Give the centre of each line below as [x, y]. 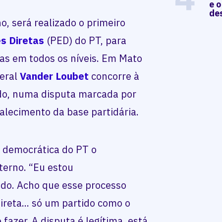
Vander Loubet [55, 76]
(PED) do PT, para [85, 40]
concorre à [114, 76]
